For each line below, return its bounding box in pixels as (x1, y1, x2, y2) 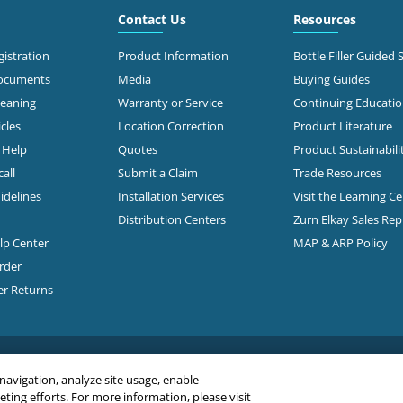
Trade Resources (292, 164, 381, 181)
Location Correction (117, 117, 224, 134)
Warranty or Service (117, 94, 223, 111)
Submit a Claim (117, 164, 198, 181)
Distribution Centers (117, 210, 226, 228)
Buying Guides (292, 70, 370, 87)
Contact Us (117, 9, 186, 29)
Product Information (117, 47, 228, 64)
